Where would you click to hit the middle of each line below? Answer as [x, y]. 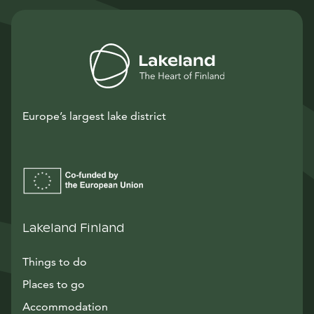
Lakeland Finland [74, 228]
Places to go [54, 284]
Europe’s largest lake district [94, 116]
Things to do [55, 262]
